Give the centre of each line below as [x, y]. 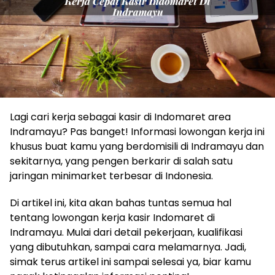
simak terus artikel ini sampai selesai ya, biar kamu [130, 261]
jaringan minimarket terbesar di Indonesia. [111, 176]
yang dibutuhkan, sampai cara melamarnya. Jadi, [128, 247]
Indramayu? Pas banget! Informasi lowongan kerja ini [137, 131]
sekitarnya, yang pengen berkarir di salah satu [121, 161]
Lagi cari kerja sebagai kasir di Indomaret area [120, 117]
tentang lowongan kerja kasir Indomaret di [112, 217]
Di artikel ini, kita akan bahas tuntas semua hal [121, 203]
